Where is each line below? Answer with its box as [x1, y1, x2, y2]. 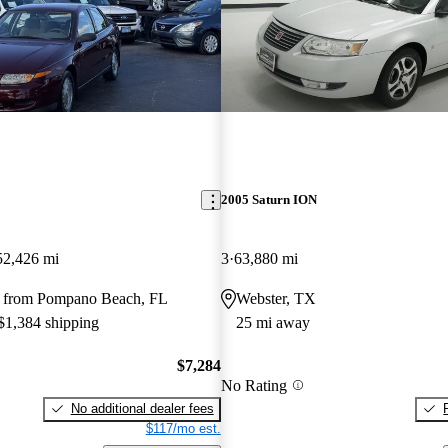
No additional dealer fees [70, 400, 214, 416]
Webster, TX [235, 290, 316, 308]
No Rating [220, 376, 287, 394]
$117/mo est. [145, 420, 221, 436]
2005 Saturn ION [220, 192, 317, 208]
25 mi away [235, 314, 310, 332]
